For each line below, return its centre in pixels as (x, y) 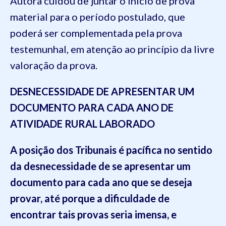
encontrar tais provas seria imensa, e (93, 214)
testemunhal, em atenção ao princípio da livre (112, 49)
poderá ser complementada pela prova (96, 33)
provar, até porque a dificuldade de (90, 198)
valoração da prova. (54, 65)
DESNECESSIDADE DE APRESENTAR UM (102, 91)
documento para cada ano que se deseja (101, 182)
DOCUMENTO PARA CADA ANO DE (92, 107)
